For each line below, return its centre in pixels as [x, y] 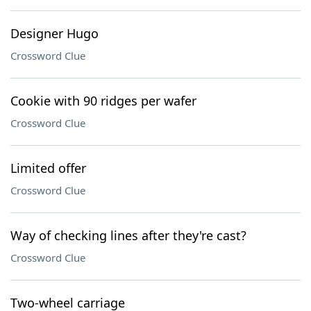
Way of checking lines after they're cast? [128, 235]
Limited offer [48, 168]
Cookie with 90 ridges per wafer [103, 101]
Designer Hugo [54, 33]
